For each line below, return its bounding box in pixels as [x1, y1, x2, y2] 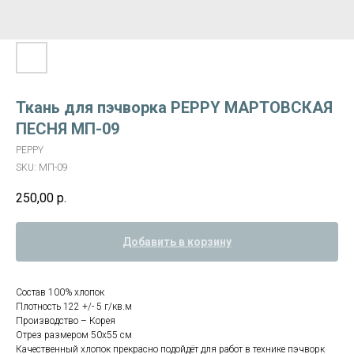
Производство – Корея [16, 315, 115, 327]
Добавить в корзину [122, 235, 232, 249]
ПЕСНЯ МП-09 [16, 119, 119, 138]
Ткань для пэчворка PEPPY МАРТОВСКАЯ [16, 98, 333, 117]
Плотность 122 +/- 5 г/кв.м [16, 301, 132, 313]
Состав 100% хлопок [16, 287, 104, 299]
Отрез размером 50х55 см [16, 330, 132, 341]
